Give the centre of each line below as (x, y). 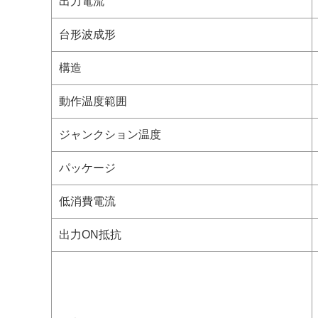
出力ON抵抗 (90, 235)
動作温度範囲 (93, 101)
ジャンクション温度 (110, 135)
